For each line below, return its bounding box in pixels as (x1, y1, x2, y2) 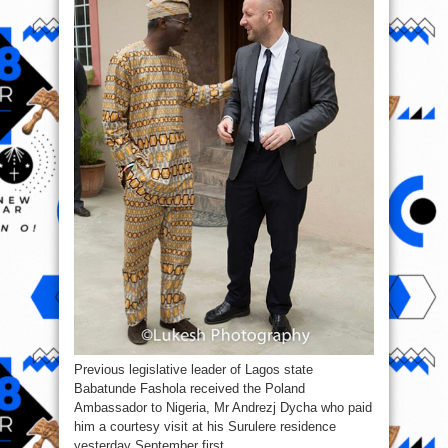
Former (334, 6, 366, 18)
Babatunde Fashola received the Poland (74, 381, 305, 397)
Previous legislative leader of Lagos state (74, 362, 313, 378)
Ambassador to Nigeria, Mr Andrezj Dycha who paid (74, 400, 372, 416)
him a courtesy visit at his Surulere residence (74, 419, 336, 435)
